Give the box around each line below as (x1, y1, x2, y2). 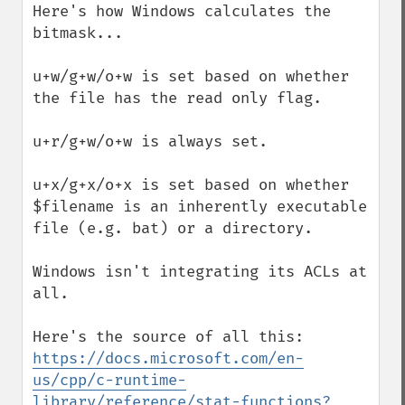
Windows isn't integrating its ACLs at (33, 262, 367, 281)
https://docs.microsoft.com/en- (33, 349, 304, 368)
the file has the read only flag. (33, 89, 322, 108)
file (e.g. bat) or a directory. (33, 219, 313, 238)
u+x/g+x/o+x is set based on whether (33, 175, 349, 194)
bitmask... (33, 24, 123, 42)
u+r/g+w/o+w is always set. (33, 132, 268, 151)
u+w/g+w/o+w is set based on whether (33, 67, 349, 86)
